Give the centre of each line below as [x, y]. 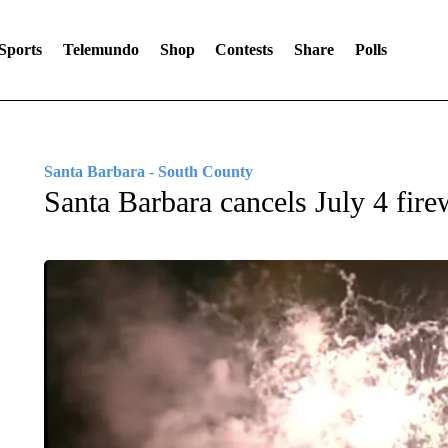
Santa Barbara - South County [148, 171]
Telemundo [100, 49]
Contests [244, 49]
